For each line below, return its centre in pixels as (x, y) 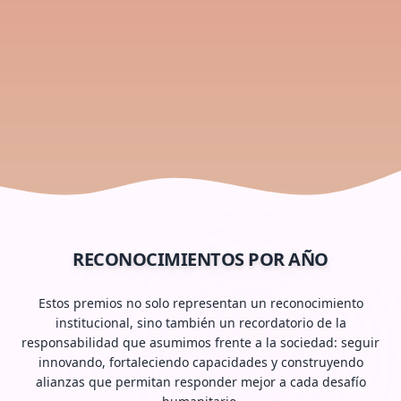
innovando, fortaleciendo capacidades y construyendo (200, 362)
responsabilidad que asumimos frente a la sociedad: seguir (200, 342)
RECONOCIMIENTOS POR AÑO (200, 259)
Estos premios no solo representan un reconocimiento (200, 303)
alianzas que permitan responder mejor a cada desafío (200, 382)
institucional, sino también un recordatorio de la (200, 323)
